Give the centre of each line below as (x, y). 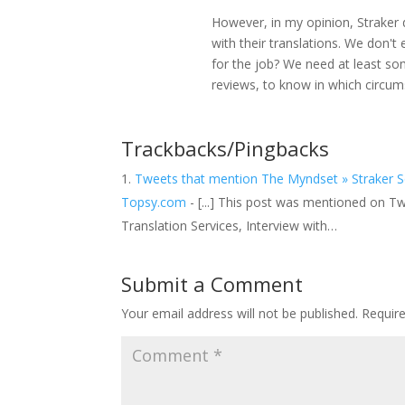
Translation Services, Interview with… (230, 225)
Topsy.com (154, 202)
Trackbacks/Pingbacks (226, 148)
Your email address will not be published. (240, 313)
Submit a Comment (212, 283)
